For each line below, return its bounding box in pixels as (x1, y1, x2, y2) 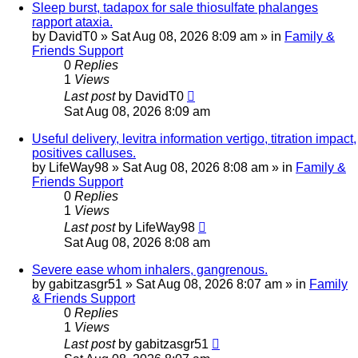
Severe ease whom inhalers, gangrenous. (32, 263, 268, 277)
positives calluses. (32, 146, 136, 161)
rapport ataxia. (32, 15, 113, 30)
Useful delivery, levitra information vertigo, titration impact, (32, 132, 356, 146)
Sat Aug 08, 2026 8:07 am (136, 277, 282, 292)
